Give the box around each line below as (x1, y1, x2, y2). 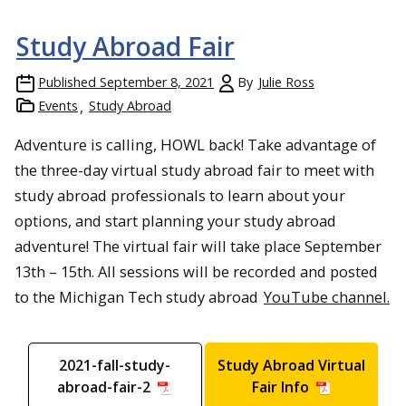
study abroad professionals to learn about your (14, 185, 345, 207)
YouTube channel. (264, 286, 390, 308)
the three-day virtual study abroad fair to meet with (14, 159, 374, 181)
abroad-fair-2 (57, 377, 155, 397)
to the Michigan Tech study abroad (14, 286, 262, 308)
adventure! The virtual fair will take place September (14, 236, 382, 257)
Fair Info (251, 377, 313, 397)
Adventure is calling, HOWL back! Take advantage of (14, 134, 376, 156)
